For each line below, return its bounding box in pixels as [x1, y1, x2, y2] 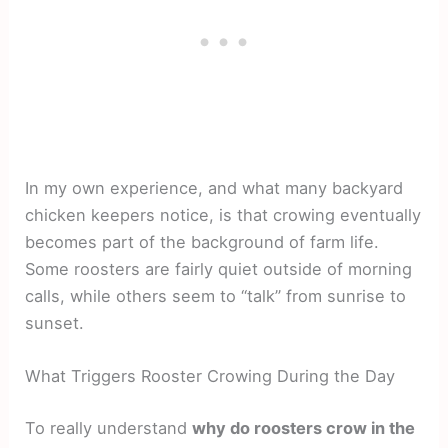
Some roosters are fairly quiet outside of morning [25, 258, 413, 279]
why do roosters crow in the [192, 417, 416, 438]
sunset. [25, 312, 85, 333]
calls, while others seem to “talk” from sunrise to [25, 285, 407, 306]
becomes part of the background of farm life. [25, 231, 380, 252]
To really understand [25, 417, 193, 438]
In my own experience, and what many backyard [25, 177, 404, 198]
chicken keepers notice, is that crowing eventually [25, 204, 422, 225]
